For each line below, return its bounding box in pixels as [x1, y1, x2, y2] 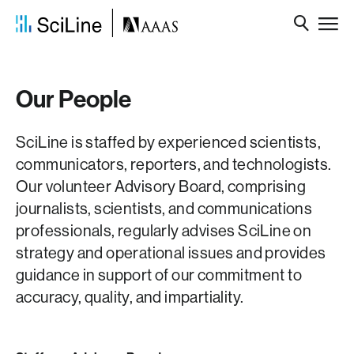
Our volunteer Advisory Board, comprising [16, 178, 306, 196]
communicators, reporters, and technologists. [16, 156, 332, 174]
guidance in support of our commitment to [16, 266, 302, 284]
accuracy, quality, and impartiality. [16, 288, 244, 307]
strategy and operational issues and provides [16, 244, 326, 262]
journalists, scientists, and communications [16, 200, 313, 218]
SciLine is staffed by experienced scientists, [16, 134, 321, 152]
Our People [16, 85, 131, 114]
